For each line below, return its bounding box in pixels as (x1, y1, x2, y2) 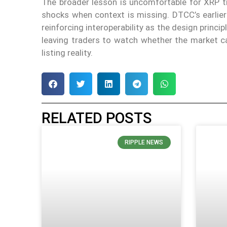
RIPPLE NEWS (125, 139, 164, 146)
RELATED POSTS (42, 109, 152, 127)
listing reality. (42, 48, 93, 58)
